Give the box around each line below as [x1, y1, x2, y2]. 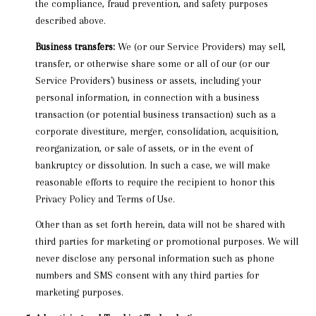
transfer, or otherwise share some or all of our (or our [35, 57, 269, 69]
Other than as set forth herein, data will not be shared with [35, 219, 285, 231]
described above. [35, 15, 106, 27]
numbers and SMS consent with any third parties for [35, 269, 259, 281]
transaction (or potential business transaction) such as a [35, 108, 276, 120]
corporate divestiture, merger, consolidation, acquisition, [35, 125, 279, 137]
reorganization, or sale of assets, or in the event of [35, 142, 253, 154]
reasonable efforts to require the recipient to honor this [35, 176, 275, 188]
